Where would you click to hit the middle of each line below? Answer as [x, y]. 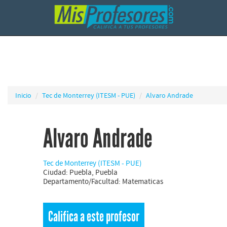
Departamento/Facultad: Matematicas [103, 181]
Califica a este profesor [94, 217]
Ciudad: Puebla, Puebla [80, 172]
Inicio [23, 95]
